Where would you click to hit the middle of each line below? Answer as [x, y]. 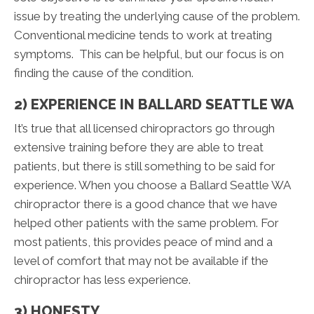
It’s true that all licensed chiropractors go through [144, 129]
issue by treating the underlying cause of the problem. [157, 16]
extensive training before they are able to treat [139, 148]
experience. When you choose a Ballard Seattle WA [152, 185]
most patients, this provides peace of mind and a [143, 242]
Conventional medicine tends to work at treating [143, 35]
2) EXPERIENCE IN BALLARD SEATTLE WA [154, 105]
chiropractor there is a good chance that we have [146, 204]
